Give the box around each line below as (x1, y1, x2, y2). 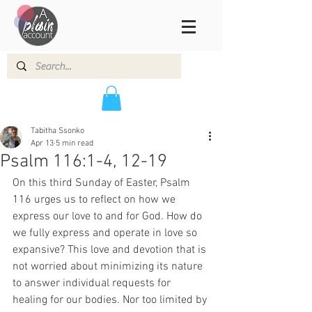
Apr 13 (31, 138, 54, 148)
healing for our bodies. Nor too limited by (13, 292, 210, 307)
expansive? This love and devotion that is (13, 242, 209, 257)
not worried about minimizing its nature (13, 259, 205, 274)
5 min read (56, 138, 93, 148)
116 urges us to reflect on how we (13, 192, 178, 207)
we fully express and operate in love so (13, 226, 200, 240)
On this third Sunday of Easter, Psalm (13, 175, 193, 190)
